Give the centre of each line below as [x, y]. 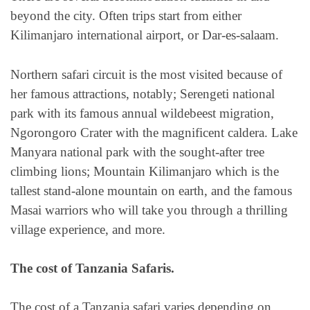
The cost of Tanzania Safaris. [92, 268]
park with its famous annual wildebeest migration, [142, 113]
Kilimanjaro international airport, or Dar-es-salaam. [145, 35]
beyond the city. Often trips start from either [126, 16]
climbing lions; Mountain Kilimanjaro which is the [145, 171]
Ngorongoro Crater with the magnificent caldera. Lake [154, 132]
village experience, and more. [88, 229]
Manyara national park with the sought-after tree [137, 152]
